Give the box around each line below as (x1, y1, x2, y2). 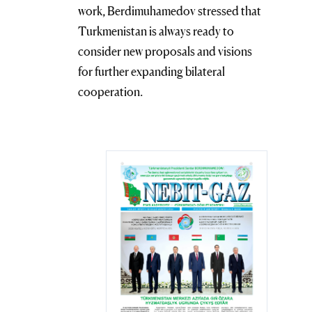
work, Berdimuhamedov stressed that (78, 3, 261, 19)
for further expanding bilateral (78, 64, 225, 79)
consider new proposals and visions (78, 44, 252, 59)
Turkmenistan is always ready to (78, 24, 234, 39)
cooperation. (78, 84, 143, 100)
